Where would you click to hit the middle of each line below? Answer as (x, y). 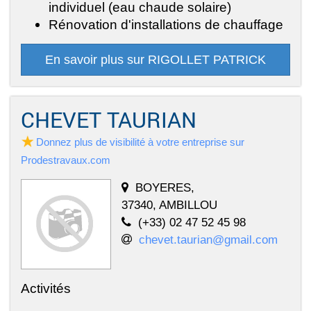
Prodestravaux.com (66, 160)
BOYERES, (165, 188)
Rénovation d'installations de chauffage (166, 25)
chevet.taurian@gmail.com (208, 240)
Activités (46, 288)
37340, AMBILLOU (169, 205)
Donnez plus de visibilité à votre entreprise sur (140, 142)
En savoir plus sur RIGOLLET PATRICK (155, 60)
